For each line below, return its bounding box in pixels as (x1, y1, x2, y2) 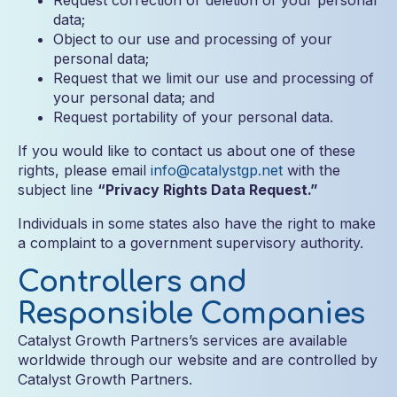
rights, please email (18, 161, 151, 179)
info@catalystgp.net (151, 161, 283, 179)
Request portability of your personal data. (53, 108, 333, 126)
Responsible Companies (18, 299, 365, 330)
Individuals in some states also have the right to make (18, 214, 376, 232)
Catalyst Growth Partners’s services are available (18, 331, 347, 349)
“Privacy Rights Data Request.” (97, 181, 318, 198)
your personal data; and (53, 89, 214, 106)
